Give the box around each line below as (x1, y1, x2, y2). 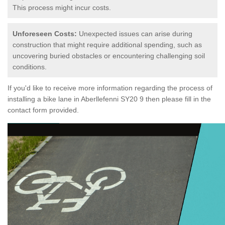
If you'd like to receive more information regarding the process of (8, 83, 212, 92)
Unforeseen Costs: (13, 29, 77, 38)
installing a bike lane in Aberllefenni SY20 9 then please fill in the (8, 94, 211, 103)
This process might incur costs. (13, 3, 111, 12)
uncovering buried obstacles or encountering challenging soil (13, 51, 205, 60)
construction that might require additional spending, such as (13, 40, 202, 49)
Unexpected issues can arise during (77, 29, 192, 38)
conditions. (13, 62, 47, 71)
